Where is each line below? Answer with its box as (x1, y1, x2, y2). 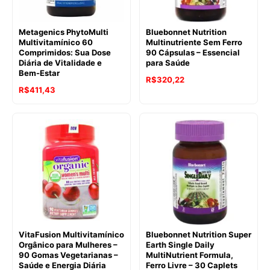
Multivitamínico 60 (19, 37, 93, 47)
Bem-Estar (19, 67, 60, 78)
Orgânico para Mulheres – (19, 239, 118, 250)
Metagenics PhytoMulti (19, 27, 108, 37)
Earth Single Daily (146, 239, 215, 250)
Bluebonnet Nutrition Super (146, 229, 251, 239)
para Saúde (146, 57, 190, 67)
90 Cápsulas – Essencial (146, 47, 240, 57)
